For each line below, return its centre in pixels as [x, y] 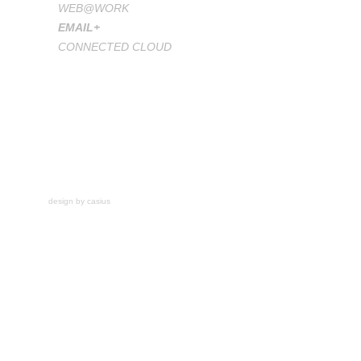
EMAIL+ [79, 27]
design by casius [79, 201]
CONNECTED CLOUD [115, 47]
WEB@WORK [93, 8]
